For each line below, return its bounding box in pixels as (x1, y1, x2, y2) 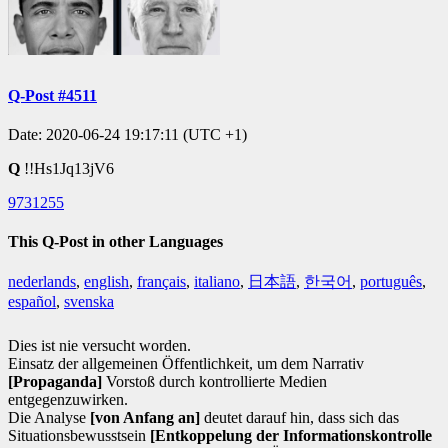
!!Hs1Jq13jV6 (24, 159, 114, 177)
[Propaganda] (8, 373, 102, 391)
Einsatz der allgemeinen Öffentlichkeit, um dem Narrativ (8, 355, 364, 373)
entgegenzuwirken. (8, 391, 128, 409)
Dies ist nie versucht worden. (8, 337, 191, 355)
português (360, 273, 422, 291)
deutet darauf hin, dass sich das (200, 409, 399, 427)
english (84, 273, 129, 291)
